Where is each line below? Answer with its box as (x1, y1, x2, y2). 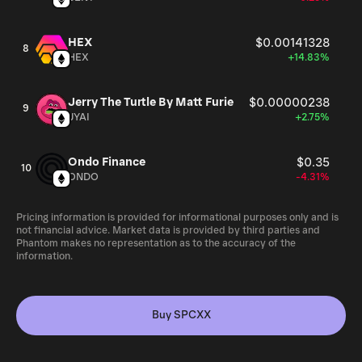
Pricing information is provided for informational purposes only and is (16, 212, 339, 224)
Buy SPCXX (151, 309, 211, 322)
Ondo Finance (68, 155, 145, 169)
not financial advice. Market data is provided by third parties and (16, 225, 320, 237)
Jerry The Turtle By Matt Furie (68, 95, 234, 109)
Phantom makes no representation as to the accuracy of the (16, 238, 296, 250)
